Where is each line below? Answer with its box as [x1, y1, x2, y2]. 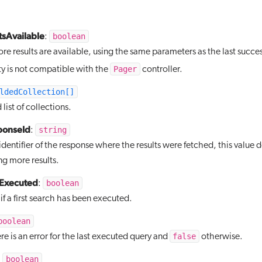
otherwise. [199, 232, 243, 242]
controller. [140, 65, 182, 74]
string [38, 125, 67, 135]
